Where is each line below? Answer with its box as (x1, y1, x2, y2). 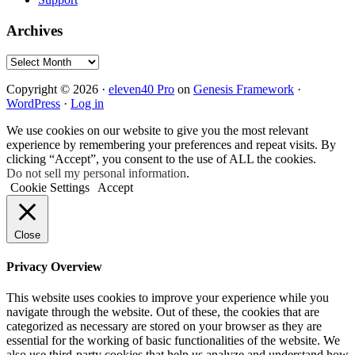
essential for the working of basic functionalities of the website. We (6, 334, 340, 348)
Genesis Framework (193, 82, 294, 96)
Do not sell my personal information (6, 166, 186, 180)
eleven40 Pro (109, 82, 174, 96)
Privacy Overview (6, 259, 102, 273)
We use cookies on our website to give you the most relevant (6, 123, 308, 137)
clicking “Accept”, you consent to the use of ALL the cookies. (6, 151, 316, 166)
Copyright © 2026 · (6, 82, 109, 96)
